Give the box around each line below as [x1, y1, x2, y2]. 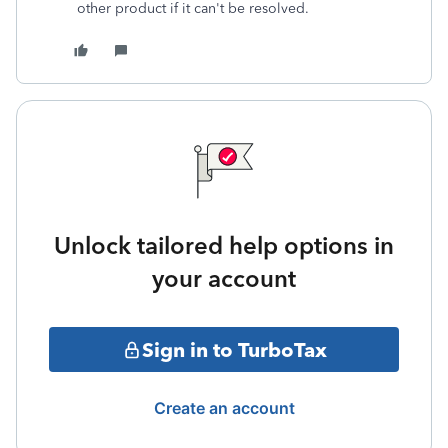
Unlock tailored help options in [54, 231, 394, 260]
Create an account [153, 398, 295, 418]
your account [152, 264, 296, 293]
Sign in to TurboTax [141, 337, 327, 362]
